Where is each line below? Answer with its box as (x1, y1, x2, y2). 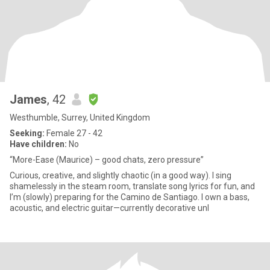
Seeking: (10, 128, 45, 138)
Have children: (10, 139, 67, 149)
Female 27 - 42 (45, 128, 102, 138)
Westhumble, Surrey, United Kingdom (10, 113, 150, 122)
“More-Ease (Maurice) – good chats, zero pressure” (10, 155, 204, 165)
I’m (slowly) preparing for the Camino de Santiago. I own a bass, (10, 192, 201, 202)
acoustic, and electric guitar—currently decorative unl (10, 203, 209, 213)
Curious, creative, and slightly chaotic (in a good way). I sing (10, 171, 231, 180)
